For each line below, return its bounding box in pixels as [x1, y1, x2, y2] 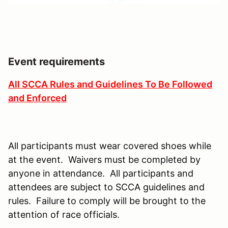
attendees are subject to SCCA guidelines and [8, 181, 205, 192]
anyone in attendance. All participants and [8, 167, 193, 179]
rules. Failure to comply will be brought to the [8, 195, 206, 206]
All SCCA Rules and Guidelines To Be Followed [8, 78, 212, 90]
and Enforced [8, 92, 67, 103]
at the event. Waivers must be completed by [8, 154, 201, 165]
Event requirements [8, 55, 105, 68]
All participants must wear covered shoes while [8, 140, 211, 151]
